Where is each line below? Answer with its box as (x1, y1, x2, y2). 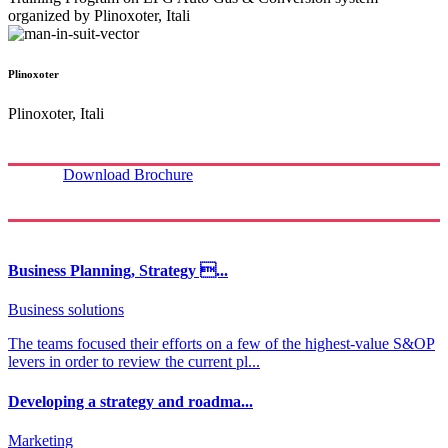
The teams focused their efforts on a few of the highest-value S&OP (8, 335, 435, 353)
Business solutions (8, 301, 124, 319)
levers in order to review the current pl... (8, 353, 260, 371)
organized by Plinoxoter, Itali (8, 7, 190, 25)
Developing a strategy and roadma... (8, 392, 253, 410)
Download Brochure (63, 166, 193, 184)
